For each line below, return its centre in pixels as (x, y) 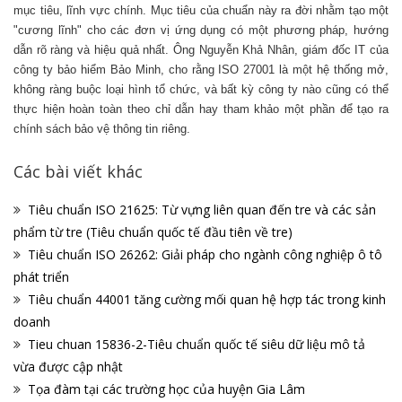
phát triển (41, 277)
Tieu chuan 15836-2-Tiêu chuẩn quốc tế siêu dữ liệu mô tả (197, 345)
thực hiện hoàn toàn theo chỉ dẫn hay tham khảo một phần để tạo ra (201, 109)
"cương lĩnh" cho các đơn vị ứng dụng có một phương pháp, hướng (201, 31)
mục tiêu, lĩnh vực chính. (82, 11)
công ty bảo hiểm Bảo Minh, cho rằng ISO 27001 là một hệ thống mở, (201, 70)
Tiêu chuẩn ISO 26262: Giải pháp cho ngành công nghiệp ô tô (205, 255)
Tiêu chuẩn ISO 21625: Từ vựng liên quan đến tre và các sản (202, 210)
